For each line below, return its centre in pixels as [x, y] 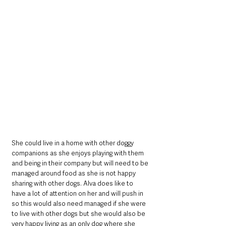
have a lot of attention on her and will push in [78, 194]
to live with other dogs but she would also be [79, 214]
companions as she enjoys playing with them [78, 153]
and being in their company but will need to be [81, 163]
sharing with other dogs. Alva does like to [73, 184]
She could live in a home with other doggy [73, 143]
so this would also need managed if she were [79, 204]
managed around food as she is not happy [74, 174]
